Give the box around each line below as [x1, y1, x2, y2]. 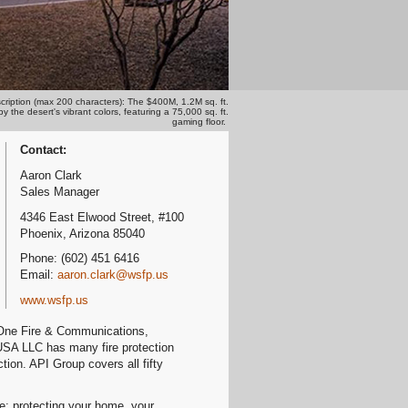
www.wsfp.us [20, 293, 92, 307]
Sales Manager [20, 184, 103, 199]
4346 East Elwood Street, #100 [20, 209, 188, 224]
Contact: [20, 143, 66, 157]
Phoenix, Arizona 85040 [20, 226, 148, 240]
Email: [20, 268, 57, 282]
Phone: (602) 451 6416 [20, 251, 143, 266]
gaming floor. [172, 117, 229, 127]
